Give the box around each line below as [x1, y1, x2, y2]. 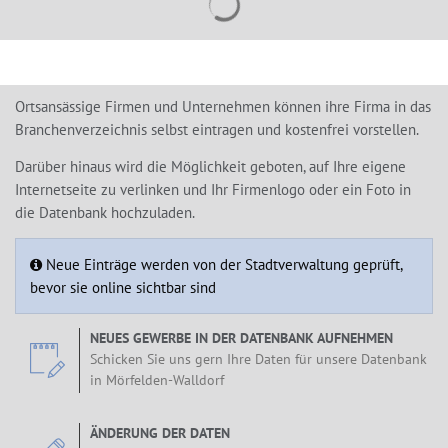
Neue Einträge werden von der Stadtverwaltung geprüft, [42, 255, 403, 274]
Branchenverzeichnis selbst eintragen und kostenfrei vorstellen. [15, 120, 419, 139]
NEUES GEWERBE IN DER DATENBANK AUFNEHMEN [90, 329, 393, 347]
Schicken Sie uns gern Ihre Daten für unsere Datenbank [90, 350, 427, 368]
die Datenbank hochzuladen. [15, 203, 195, 222]
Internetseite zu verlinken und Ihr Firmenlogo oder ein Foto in [15, 180, 411, 199]
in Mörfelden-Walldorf [90, 371, 224, 389]
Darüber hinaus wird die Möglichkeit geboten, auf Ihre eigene [15, 157, 406, 176]
